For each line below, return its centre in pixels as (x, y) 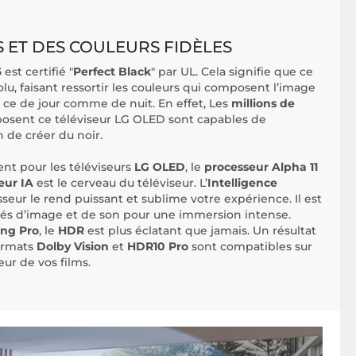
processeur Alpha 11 (261, 167)
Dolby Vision (74, 247)
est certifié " (39, 72)
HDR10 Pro (158, 247)
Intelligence (242, 183)
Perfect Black (112, 72)
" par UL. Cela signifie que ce (232, 72)
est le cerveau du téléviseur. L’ (122, 183)
